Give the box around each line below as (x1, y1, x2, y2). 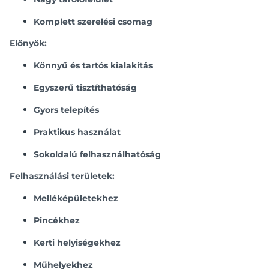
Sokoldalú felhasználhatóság (34, 149, 161, 160)
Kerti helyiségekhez (34, 237, 121, 248)
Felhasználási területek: (10, 171, 115, 181)
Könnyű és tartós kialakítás (34, 60, 153, 71)
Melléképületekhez (34, 193, 118, 204)
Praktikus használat (34, 127, 121, 138)
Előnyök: (10, 38, 47, 49)
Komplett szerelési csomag (34, 16, 153, 27)
